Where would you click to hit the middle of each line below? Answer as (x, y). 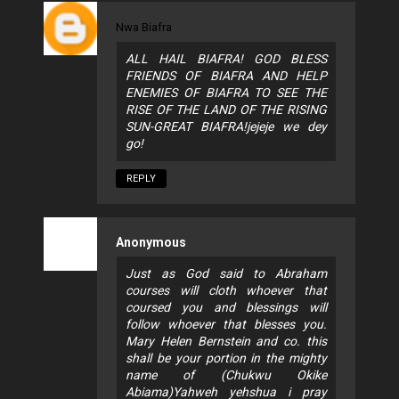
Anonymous (151, 243)
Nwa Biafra (144, 28)
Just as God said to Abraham (226, 274)
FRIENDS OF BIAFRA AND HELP (226, 76)
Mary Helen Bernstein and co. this (226, 342)
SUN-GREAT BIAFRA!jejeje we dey (226, 127)
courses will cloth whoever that (226, 291)
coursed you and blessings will (226, 308)
